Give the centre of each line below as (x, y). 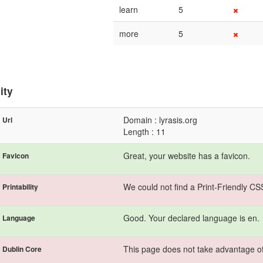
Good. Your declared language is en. (191, 218)
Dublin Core (22, 249)
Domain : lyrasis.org (160, 120)
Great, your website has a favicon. (187, 156)
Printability (20, 187)
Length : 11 (144, 131)
